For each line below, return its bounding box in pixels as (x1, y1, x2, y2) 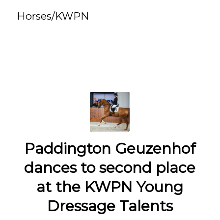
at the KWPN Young (36, 178, 184, 196)
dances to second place (24, 159, 196, 177)
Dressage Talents (47, 197, 173, 216)
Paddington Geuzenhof (24, 139, 195, 158)
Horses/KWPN (16, 10, 89, 23)
